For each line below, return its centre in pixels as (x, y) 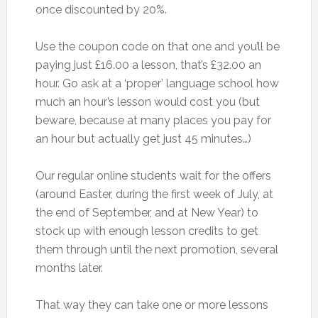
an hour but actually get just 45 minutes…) (143, 139)
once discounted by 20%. (101, 10)
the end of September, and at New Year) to (147, 213)
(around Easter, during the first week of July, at (154, 194)
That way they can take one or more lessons (152, 305)
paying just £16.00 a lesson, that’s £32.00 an (148, 65)
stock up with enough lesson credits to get (147, 231)
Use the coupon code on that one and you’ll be (157, 46)
